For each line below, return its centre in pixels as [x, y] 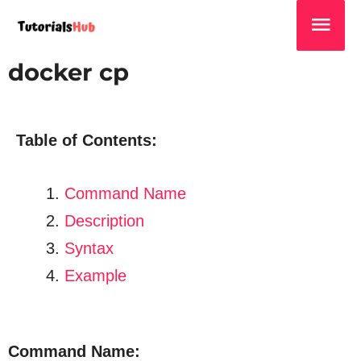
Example [95, 276]
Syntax [89, 249]
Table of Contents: [87, 141]
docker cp [68, 73]
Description [104, 221]
